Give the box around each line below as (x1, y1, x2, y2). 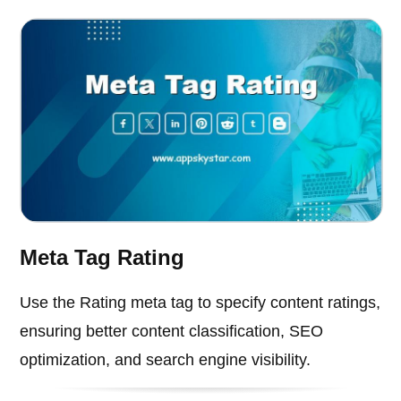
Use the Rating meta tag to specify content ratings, (20, 294, 381, 312)
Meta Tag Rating (20, 245, 185, 270)
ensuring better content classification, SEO (20, 322, 324, 341)
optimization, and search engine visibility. (20, 351, 311, 370)
